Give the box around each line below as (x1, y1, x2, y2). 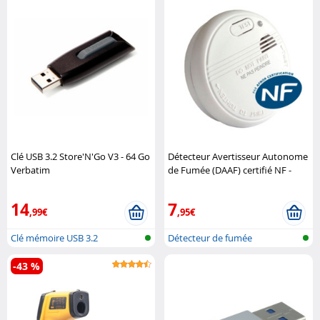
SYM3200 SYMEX (168, 176, 239, 190)
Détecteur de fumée (168, 231, 253, 244)
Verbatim (11, 163, 50, 176)
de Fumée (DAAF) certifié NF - (168, 163, 292, 176)
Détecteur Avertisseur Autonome (168, 149, 309, 163)
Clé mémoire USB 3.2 (11, 231, 98, 244)
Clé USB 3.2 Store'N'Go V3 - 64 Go (11, 149, 150, 163)
